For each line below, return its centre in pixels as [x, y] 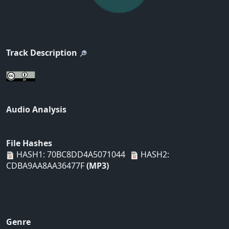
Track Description [42, 53]
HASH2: [154, 155]
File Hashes [29, 143]
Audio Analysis [36, 110]
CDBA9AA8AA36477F [46, 166]
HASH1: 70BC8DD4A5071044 [70, 155]
